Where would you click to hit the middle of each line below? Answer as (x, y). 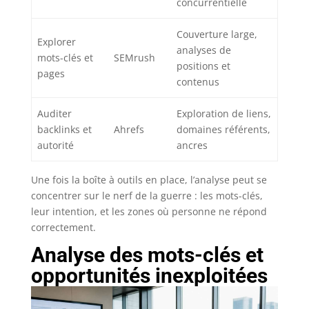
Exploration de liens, (224, 114)
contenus (198, 82)
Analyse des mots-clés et (147, 255)
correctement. (63, 228)
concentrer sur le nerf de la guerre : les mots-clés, (147, 196)
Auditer (54, 114)
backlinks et (64, 130)
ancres (192, 146)
